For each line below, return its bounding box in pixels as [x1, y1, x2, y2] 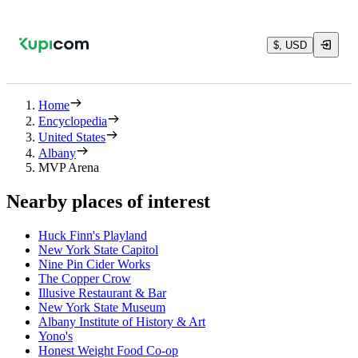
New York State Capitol [38, 242, 158, 257]
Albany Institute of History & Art [38, 314, 205, 328]
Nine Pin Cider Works [38, 257, 150, 271]
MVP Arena [38, 161, 99, 174]
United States [38, 130, 105, 144]
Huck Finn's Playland [38, 228, 147, 242]
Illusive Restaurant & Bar [38, 285, 166, 300]
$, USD [273, 38, 307, 51]
